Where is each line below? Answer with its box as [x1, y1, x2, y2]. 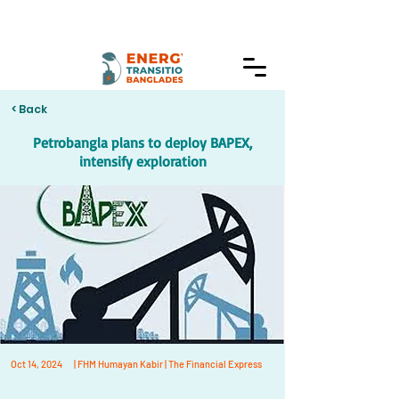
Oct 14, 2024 [11, 358, 62, 370]
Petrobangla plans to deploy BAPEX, [33, 134, 252, 151]
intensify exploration [78, 152, 207, 170]
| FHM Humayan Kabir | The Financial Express [74, 358, 262, 370]
